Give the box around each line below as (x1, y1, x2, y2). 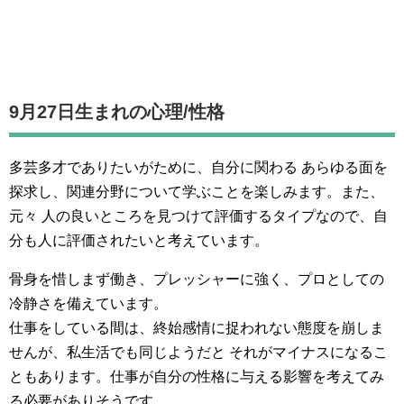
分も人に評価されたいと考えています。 (9, 233, 269, 249)
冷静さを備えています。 (9, 296, 168, 312)
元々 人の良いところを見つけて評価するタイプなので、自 (9, 208, 388, 225)
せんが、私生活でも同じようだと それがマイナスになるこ (9, 344, 388, 361)
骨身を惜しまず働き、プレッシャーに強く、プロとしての (9, 271, 384, 288)
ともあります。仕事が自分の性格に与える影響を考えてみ (9, 369, 384, 385)
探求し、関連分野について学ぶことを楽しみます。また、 (9, 184, 384, 200)
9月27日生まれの (9, 102, 147, 123)
